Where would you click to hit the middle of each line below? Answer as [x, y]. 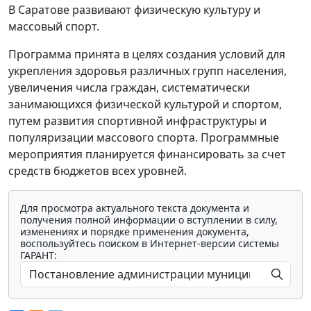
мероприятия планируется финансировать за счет [147, 154]
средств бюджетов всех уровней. [98, 170]
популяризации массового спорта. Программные [144, 137]
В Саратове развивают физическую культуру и [134, 9]
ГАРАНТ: [39, 255]
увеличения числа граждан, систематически [129, 87]
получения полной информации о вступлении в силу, [149, 219]
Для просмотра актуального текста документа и [135, 208]
